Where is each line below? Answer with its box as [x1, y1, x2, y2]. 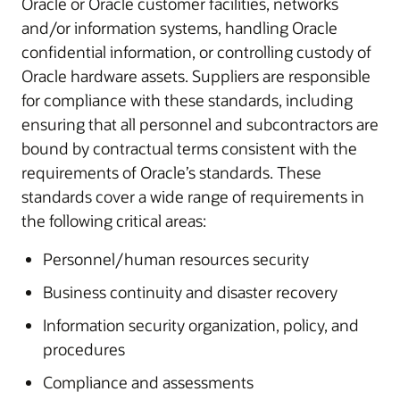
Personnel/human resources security [43, 248, 309, 270]
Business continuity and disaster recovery [43, 281, 337, 303]
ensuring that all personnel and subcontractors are [21, 113, 379, 135]
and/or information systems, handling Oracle [21, 17, 337, 38]
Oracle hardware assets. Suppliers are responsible [21, 65, 192, 87]
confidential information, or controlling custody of [21, 41, 371, 62]
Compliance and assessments [43, 371, 254, 393]
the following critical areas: [21, 210, 206, 231]
